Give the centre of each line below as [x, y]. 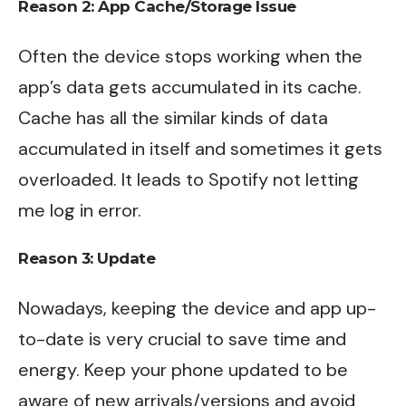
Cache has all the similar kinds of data [173, 117]
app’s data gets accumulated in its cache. [190, 87]
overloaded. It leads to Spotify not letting [188, 179]
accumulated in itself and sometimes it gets [200, 148]
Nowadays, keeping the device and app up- [197, 308]
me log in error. [80, 210]
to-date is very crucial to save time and [182, 338]
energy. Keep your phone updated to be [183, 369]
